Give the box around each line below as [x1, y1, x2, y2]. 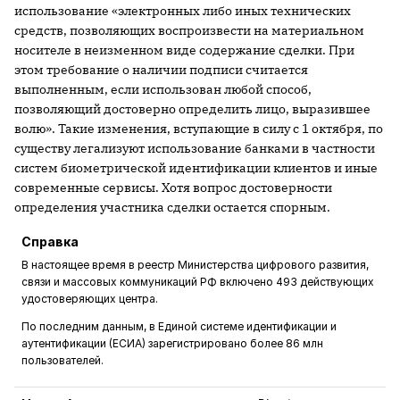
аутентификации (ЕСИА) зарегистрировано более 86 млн [21, 336, 323, 350]
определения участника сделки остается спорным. [14, 198, 330, 215]
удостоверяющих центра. [21, 291, 158, 305]
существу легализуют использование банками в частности [14, 139, 375, 156]
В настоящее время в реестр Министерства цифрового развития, [21, 257, 369, 271]
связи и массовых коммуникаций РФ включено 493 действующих [21, 274, 374, 288]
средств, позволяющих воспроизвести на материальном [14, 21, 364, 38]
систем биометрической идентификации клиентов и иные [14, 159, 378, 176]
